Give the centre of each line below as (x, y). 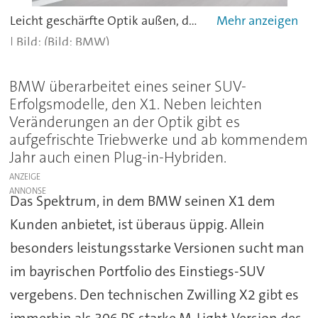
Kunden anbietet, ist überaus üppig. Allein (137, 225)
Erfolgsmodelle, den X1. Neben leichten (136, 105)
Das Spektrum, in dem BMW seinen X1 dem (142, 201)
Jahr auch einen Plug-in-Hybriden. (118, 158)
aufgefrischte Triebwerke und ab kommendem (159, 140)
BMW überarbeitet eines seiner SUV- (128, 87)
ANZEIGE (25, 177)
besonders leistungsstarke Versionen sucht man (157, 248)
